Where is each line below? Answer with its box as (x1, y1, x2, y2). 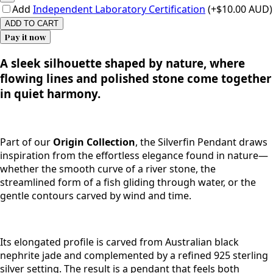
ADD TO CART (5, 18, 58, 28)
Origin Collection (53, 135, 135, 149)
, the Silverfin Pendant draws (135, 135, 268, 149)
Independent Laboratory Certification (33, 2, 205, 16)
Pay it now (5, 31, 46, 42)
